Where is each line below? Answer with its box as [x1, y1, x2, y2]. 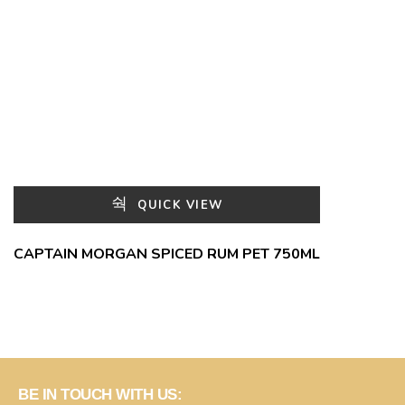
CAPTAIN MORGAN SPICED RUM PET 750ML [14, 244, 320, 265]
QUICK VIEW [133, 197, 223, 214]
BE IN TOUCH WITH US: [18, 385, 182, 403]
